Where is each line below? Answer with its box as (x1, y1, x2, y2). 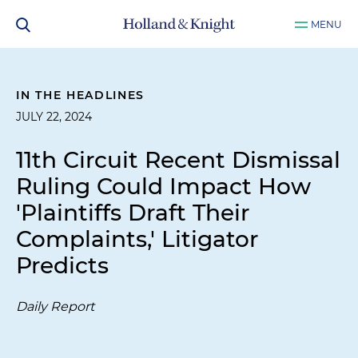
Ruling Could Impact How (16, 173, 311, 200)
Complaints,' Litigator (16, 225, 258, 253)
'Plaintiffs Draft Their (16, 199, 249, 226)
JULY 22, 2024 (16, 109, 92, 124)
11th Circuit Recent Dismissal (16, 146, 340, 173)
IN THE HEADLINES (16, 88, 145, 102)
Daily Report (16, 299, 94, 314)
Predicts (16, 252, 109, 279)
